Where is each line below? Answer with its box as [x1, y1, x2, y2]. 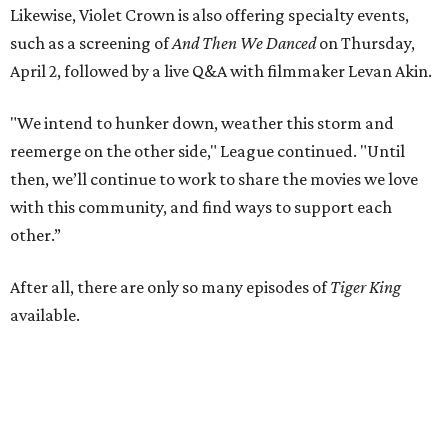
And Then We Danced [172, 33, 316, 53]
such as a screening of [10, 33, 172, 53]
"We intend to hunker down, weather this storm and [10, 113, 394, 133]
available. [10, 305, 80, 325]
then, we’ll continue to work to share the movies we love [10, 169, 418, 189]
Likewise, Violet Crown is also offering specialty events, [10, 5, 409, 25]
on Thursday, [316, 33, 415, 53]
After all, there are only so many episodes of [10, 277, 327, 297]
